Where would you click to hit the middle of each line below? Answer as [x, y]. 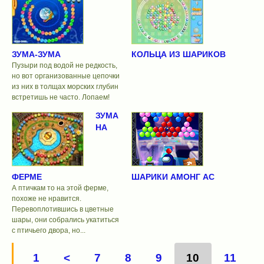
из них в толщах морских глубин [65, 87]
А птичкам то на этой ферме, [60, 188]
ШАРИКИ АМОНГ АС [173, 176]
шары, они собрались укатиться [65, 220]
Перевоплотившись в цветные [63, 209]
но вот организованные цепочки [66, 76]
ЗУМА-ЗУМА [36, 55]
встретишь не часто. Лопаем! [61, 98]
